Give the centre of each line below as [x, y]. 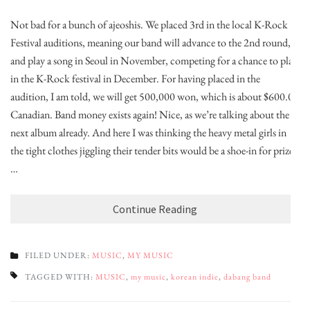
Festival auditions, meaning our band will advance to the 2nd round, [151, 43]
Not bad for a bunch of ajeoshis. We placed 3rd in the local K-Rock [149, 25]
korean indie [195, 277]
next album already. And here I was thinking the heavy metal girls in [148, 133]
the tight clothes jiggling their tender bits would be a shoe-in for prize [152, 151]
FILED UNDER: [58, 255]
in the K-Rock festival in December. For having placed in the [135, 79]
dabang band [247, 277]
